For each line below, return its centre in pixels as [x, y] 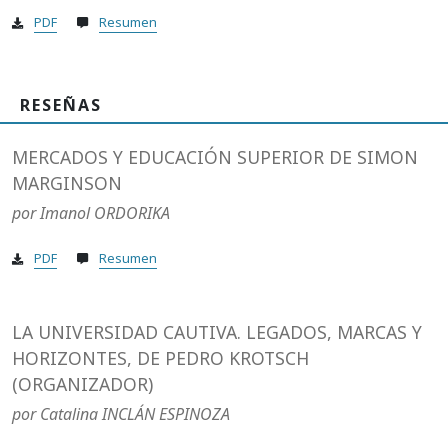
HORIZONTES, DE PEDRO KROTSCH [160, 358]
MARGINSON [67, 183]
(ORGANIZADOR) [82, 384]
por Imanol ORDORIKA [91, 213]
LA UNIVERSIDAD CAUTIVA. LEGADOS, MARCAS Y [217, 332]
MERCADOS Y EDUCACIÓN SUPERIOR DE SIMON [215, 157]
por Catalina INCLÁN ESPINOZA [121, 414]
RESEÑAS [61, 105]
